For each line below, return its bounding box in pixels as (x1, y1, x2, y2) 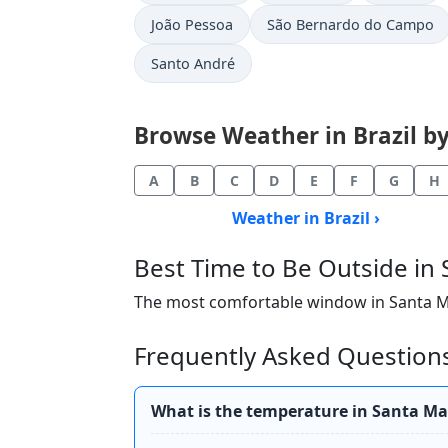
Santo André (151, 54, 235, 73)
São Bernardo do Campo (267, 15, 434, 34)
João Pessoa (151, 15, 233, 34)
